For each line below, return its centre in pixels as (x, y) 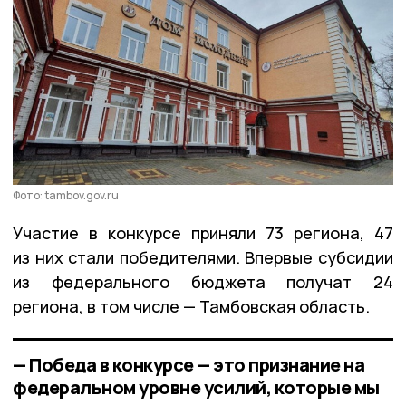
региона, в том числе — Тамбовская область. (191, 306)
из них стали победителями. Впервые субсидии (203, 257)
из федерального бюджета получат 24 (203, 281)
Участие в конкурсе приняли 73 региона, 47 (203, 232)
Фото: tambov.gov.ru (66, 195)
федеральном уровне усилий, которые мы (196, 387)
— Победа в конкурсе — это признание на (188, 364)
